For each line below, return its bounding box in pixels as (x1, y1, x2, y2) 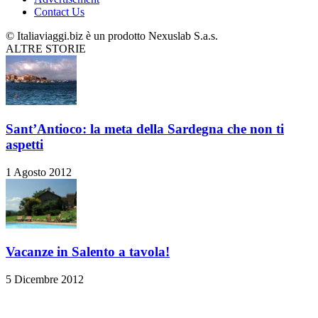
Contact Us (34, 6, 84, 18)
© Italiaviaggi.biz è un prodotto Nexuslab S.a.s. (6, 30, 218, 43)
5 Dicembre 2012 (6, 273, 84, 286)
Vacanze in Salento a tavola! (6, 244, 170, 260)
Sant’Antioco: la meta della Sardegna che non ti (6, 121, 284, 136)
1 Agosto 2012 (6, 165, 72, 178)
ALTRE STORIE (6, 43, 86, 55)
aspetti (6, 136, 43, 152)
